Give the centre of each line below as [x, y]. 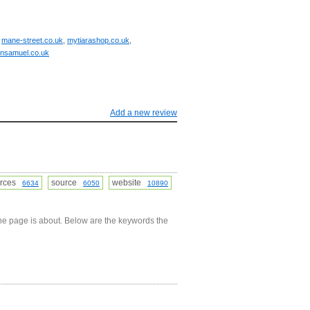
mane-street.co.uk [32, 40]
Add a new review [144, 113]
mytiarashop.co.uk [98, 40]
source [67, 183]
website [130, 183]
